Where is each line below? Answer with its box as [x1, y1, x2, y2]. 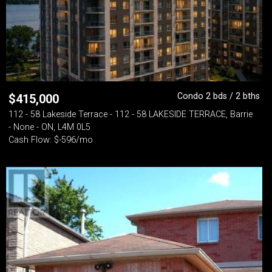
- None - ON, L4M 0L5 [8, 122, 90, 132]
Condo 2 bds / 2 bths [177, 91, 260, 101]
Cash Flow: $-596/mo [8, 135, 93, 145]
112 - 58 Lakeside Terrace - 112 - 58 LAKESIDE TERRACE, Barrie [8, 109, 253, 120]
